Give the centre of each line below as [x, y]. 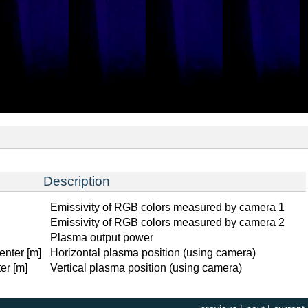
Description [77, 181]
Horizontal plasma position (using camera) [153, 253]
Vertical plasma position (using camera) [146, 268]
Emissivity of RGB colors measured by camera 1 [167, 207]
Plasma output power [102, 238]
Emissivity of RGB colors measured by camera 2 [167, 222]
